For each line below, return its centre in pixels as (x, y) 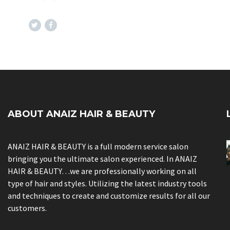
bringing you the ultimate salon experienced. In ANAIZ (103, 159)
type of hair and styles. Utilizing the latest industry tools (108, 183)
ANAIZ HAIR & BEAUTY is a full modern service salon (98, 146)
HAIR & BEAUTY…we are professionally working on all (102, 171)
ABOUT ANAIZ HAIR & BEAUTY (82, 114)
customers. (27, 208)
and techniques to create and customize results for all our (109, 196)
